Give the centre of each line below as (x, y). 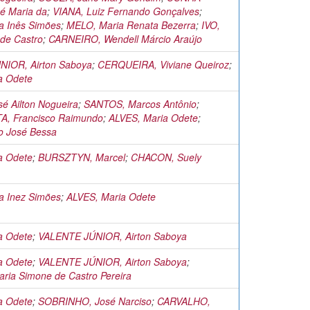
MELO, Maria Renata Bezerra (131, 25)
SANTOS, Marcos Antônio (140, 104)
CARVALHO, (184, 301)
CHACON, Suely (166, 157)
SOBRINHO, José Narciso (95, 301)
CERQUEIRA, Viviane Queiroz (163, 64)
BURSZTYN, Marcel (82, 157)
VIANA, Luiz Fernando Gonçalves (126, 11)
